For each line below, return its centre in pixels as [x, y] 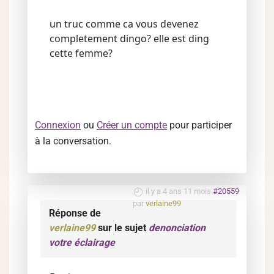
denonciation [177, 228]
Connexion [58, 125]
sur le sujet [122, 228]
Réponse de [75, 213]
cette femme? [81, 53]
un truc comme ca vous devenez [124, 24]
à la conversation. [73, 141]
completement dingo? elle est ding [129, 39]
